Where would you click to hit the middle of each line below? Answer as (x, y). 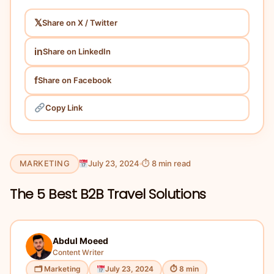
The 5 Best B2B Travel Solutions (108, 194)
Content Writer (78, 252)
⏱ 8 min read (167, 163)
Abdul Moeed (80, 241)
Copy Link (64, 108)
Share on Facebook (74, 80)
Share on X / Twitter (80, 22)
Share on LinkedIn (76, 51)
